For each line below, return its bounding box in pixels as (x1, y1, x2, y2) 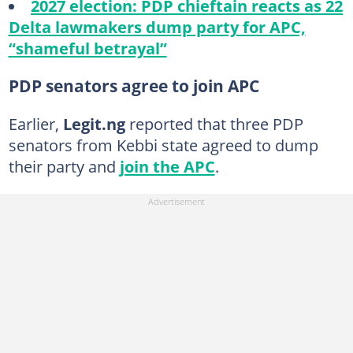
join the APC (119, 155, 215, 177)
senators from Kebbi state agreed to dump (8, 134, 318, 156)
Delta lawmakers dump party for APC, (8, 16, 306, 38)
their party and (8, 155, 120, 177)
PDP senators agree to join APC (8, 75, 259, 97)
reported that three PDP (128, 113, 303, 135)
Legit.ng (62, 113, 129, 135)
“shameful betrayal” (8, 37, 167, 59)
